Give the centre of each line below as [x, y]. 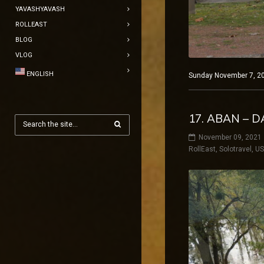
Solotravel [235, 149]
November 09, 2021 [230, 137]
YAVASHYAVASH [40, 9]
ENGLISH [40, 74]
